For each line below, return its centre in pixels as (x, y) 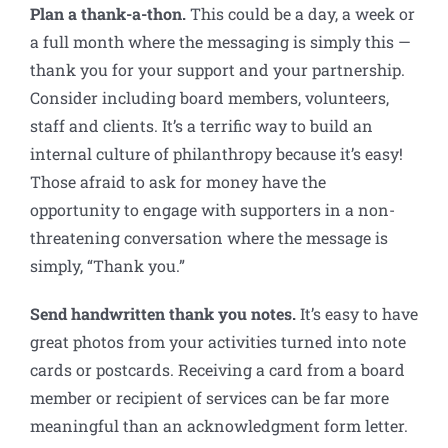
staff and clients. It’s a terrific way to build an (201, 126)
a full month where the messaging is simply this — (220, 42)
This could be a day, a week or (300, 14)
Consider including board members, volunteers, (209, 98)
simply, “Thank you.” (107, 266)
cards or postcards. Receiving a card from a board (217, 370)
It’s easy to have (357, 314)
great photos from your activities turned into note (218, 342)
